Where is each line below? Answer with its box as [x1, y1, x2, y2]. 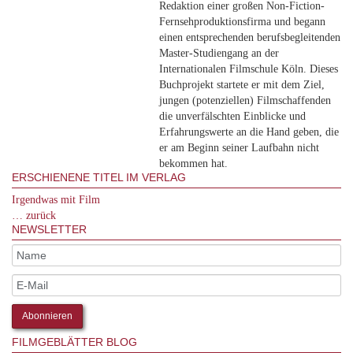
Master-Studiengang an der [158, 47, 279, 59]
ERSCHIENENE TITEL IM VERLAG [12, 171, 186, 184]
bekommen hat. [158, 158, 228, 169]
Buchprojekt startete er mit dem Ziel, [158, 79, 325, 91]
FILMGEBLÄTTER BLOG [12, 336, 137, 348]
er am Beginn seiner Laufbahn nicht [158, 142, 319, 154]
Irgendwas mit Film [12, 194, 100, 206]
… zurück [12, 210, 56, 221]
